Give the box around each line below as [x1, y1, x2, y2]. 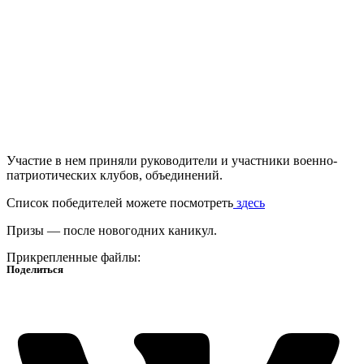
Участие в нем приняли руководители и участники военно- [6, 154, 337, 168]
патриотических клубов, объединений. [6, 168, 223, 183]
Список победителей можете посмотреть [6, 196, 233, 210]
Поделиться [6, 263, 63, 276]
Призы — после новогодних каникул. [6, 223, 217, 238]
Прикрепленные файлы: [6, 250, 141, 265]
